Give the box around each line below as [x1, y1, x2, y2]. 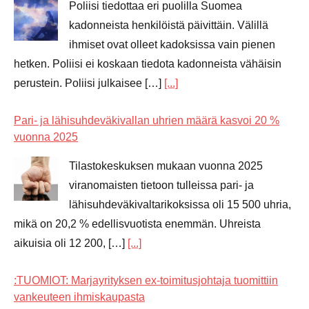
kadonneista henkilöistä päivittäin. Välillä [69, 19, 268, 31]
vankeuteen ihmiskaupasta [14, 290, 145, 303]
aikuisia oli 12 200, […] [14, 237, 128, 249]
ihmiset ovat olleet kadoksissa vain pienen [69, 38, 275, 50]
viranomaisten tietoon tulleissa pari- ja [69, 179, 254, 191]
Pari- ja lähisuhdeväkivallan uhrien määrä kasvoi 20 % [14, 114, 279, 126]
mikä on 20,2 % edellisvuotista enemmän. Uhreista [14, 217, 261, 230]
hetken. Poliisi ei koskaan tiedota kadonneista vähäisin [14, 57, 281, 70]
